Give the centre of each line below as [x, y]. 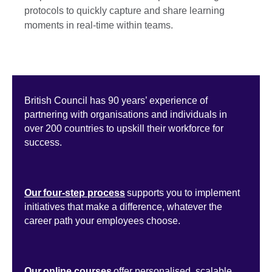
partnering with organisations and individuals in [126, 115]
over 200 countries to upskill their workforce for [124, 129]
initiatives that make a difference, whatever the [123, 207]
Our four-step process [75, 193]
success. [45, 143]
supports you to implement [182, 193]
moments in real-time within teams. [100, 25]
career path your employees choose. [104, 221]
